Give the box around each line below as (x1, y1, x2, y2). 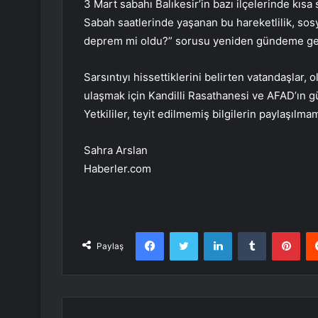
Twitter (197, 226, 229, 238)
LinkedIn (231, 226, 268, 238)
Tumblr (265, 226, 295, 238)
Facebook (163, 226, 207, 238)
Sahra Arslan (84, 143, 148, 158)
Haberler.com (84, 162, 151, 176)
